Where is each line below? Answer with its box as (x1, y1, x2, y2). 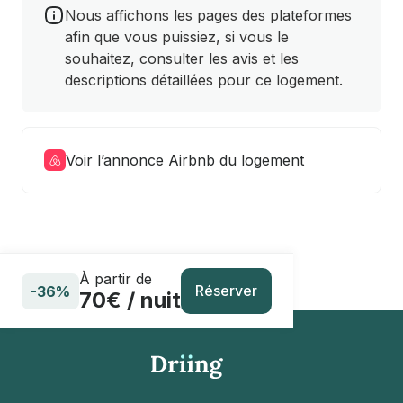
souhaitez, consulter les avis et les (65, 49, 299, 67)
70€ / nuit (79, 286, 181, 313)
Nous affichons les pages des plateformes (65, 6, 352, 24)
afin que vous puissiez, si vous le (65, 28, 289, 46)
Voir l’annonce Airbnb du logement (66, 151, 304, 169)
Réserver (195, 282, 257, 300)
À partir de (79, 269, 152, 288)
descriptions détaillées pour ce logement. (65, 71, 343, 89)
